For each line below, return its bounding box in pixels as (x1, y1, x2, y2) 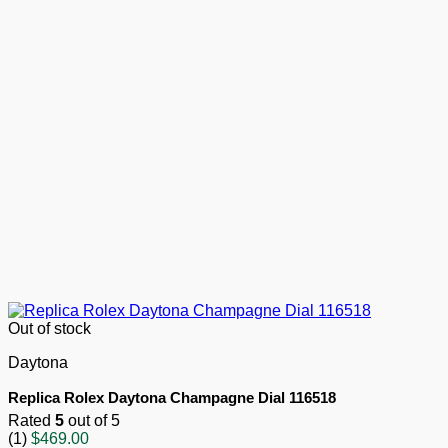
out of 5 (64, 412, 120, 430)
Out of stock (8, 320, 91, 338)
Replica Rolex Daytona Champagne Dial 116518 (8, 389, 336, 407)
